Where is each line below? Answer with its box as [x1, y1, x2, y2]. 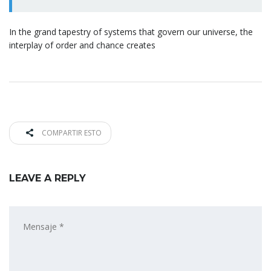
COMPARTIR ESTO [40, 127, 102, 138]
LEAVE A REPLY [9, 172, 86, 184]
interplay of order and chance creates [9, 39, 155, 51]
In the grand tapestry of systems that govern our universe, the [9, 25, 253, 38]
